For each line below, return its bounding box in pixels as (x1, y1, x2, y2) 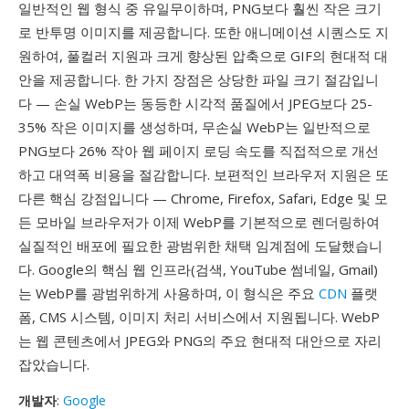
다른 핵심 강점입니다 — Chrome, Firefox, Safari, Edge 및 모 (18, 189, 388, 207)
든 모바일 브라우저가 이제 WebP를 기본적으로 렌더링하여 (18, 213, 380, 231)
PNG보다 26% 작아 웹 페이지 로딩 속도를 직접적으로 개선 (18, 142, 379, 160)
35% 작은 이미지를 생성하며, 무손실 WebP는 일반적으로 (18, 118, 371, 136)
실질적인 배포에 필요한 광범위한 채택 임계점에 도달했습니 (18, 236, 383, 255)
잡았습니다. (18, 355, 89, 373)
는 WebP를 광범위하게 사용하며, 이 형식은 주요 (18, 284, 319, 302)
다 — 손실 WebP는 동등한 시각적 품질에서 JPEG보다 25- (18, 94, 372, 112)
